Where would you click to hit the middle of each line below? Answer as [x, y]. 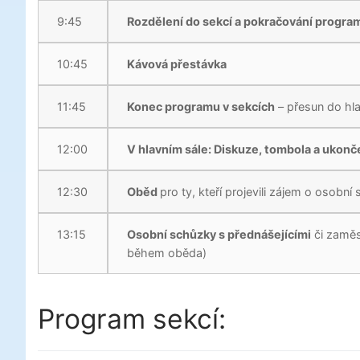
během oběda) [167, 252]
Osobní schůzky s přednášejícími [219, 234]
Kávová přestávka [177, 63]
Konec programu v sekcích [201, 106]
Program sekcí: [132, 319]
